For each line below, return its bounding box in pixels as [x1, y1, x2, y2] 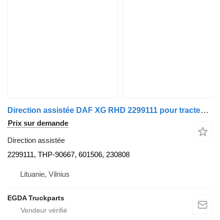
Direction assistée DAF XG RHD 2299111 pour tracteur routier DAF [200, 105, 209, 115]
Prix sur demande [8, 118, 68, 127]
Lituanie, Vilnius [20, 169, 70, 178]
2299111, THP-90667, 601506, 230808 [7, 150, 130, 159]
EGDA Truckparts [7, 193, 64, 202]
